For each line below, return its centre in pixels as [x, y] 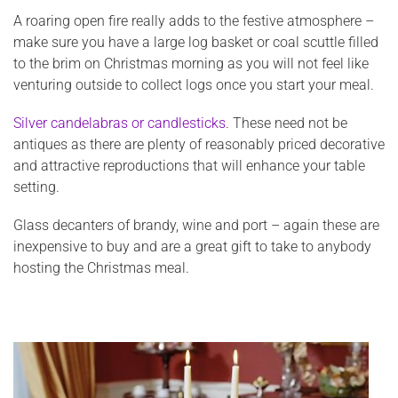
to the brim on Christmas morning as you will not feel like [191, 63]
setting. [36, 187]
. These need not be [287, 123]
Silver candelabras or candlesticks [119, 123]
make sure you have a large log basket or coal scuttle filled [196, 42]
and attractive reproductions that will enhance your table [189, 166]
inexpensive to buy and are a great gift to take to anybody [192, 247]
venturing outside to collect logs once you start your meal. [194, 84]
